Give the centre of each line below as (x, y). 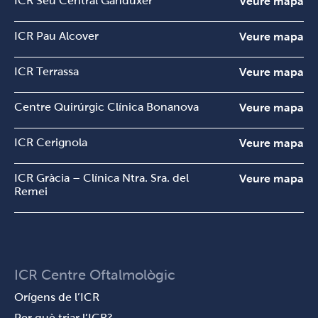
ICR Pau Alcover (56, 36)
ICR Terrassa (46, 71)
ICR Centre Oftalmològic (95, 275)
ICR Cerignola (51, 142)
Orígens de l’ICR (57, 297)
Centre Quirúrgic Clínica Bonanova (106, 107)
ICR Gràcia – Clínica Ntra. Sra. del (102, 178)
